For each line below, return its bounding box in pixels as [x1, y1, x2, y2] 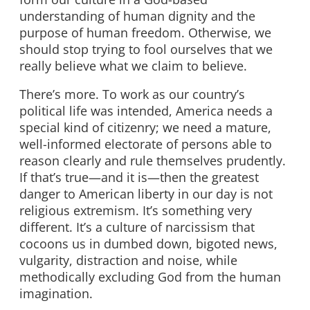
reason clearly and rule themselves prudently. [19, 152, 286, 170]
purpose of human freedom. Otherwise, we [19, 24, 271, 41]
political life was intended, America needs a [19, 102, 273, 120]
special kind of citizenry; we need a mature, [19, 119, 271, 136]
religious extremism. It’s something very [19, 202, 252, 219]
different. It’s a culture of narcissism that [19, 219, 255, 236]
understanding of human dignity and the [19, 7, 255, 24]
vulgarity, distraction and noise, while [19, 252, 237, 269]
